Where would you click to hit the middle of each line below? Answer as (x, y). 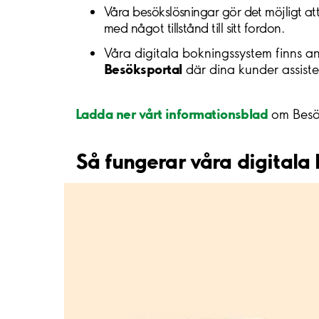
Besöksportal (143, 69)
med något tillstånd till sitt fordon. (194, 28)
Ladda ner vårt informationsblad (172, 114)
